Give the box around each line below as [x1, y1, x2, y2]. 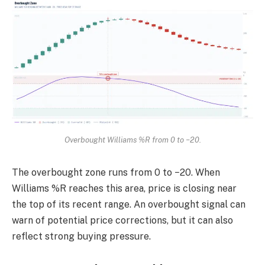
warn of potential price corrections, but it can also [12, 215, 233, 227]
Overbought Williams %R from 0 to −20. [64, 134, 201, 144]
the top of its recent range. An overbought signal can [12, 199, 245, 211]
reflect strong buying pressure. [12, 231, 151, 243]
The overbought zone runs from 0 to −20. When [12, 167, 220, 179]
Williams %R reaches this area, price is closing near [12, 183, 237, 195]
